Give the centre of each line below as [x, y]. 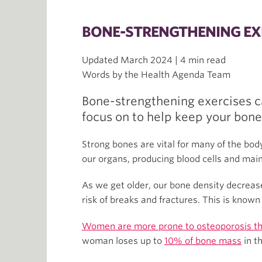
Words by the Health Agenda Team [156, 75]
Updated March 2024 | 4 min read [154, 60]
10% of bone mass [203, 241]
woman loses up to [123, 241]
